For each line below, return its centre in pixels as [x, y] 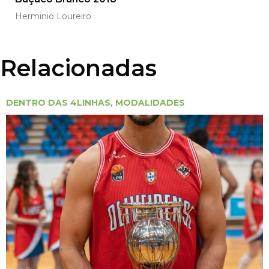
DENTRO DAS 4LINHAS [58, 103]
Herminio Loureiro [53, 16]
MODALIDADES [150, 103]
